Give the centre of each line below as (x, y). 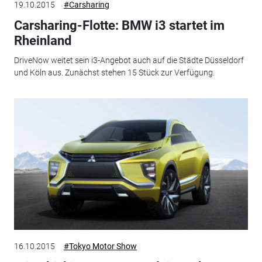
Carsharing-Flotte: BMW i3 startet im (119, 25)
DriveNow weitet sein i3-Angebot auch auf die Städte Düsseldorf (129, 61)
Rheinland (42, 40)
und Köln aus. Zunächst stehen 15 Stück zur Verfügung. (114, 73)
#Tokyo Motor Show (100, 246)
